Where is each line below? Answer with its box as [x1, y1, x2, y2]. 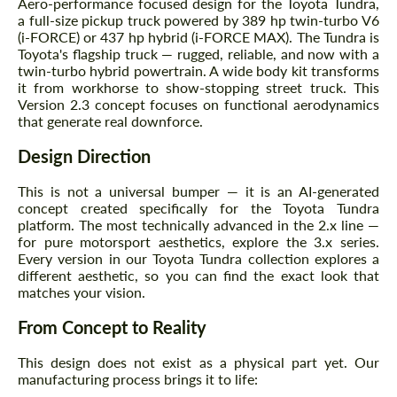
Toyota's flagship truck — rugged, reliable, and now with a [18, 45, 379, 63]
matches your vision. [18, 284, 145, 301]
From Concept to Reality [18, 316, 206, 339]
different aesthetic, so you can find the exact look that [18, 267, 379, 284]
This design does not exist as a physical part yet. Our [18, 354, 379, 371]
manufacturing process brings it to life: [18, 370, 258, 388]
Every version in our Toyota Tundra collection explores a [18, 250, 379, 268]
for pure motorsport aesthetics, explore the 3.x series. [18, 233, 379, 251]
